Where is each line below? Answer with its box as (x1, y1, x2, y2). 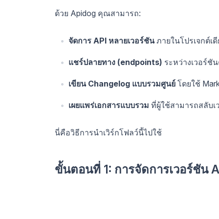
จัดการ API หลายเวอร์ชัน (68, 36, 154, 46)
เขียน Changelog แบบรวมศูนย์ (68, 79, 175, 89)
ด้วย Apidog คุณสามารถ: (55, 8, 141, 19)
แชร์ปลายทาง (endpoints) (68, 57, 162, 67)
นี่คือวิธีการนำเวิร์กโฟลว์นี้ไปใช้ (55, 128, 162, 138)
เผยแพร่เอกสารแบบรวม (68, 100, 149, 110)
